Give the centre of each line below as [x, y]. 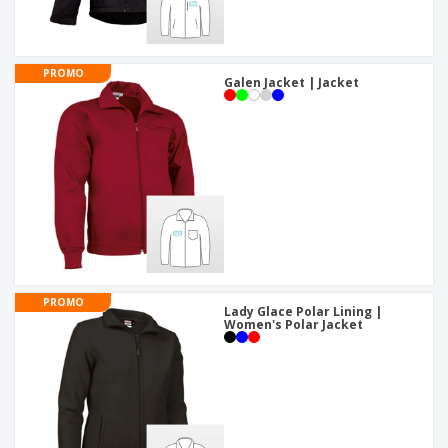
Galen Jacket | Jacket [291, 83]
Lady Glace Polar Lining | [303, 312]
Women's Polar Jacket [293, 325]
